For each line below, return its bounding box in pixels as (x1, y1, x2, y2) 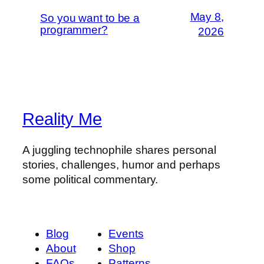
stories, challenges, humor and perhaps (22, 158, 221, 171)
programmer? (40, 24, 108, 37)
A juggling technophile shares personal (22, 143, 217, 156)
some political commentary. (22, 173, 159, 186)
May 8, (190, 11, 224, 24)
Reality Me (22, 110, 102, 128)
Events (108, 227, 144, 240)
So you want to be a (40, 12, 140, 25)
